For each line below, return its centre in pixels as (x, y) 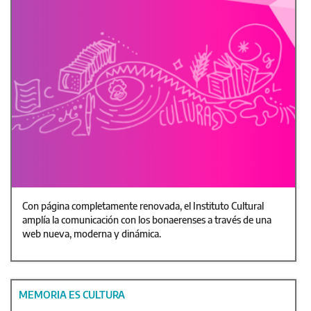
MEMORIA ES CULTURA (72, 295)
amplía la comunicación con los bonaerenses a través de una (147, 220)
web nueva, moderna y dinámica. (93, 234)
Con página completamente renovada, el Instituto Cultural (143, 206)
